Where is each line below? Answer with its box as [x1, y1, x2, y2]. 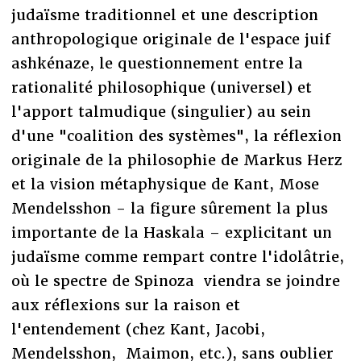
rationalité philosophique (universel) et [10, 77, 312, 97]
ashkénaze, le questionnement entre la [10, 53, 303, 73]
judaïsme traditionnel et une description [10, 5, 318, 24]
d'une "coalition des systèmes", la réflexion [10, 126, 342, 145]
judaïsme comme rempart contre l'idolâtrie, [10, 247, 344, 266]
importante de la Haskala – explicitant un [10, 222, 332, 242]
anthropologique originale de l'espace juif [10, 29, 330, 48]
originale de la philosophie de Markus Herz [10, 150, 347, 169]
